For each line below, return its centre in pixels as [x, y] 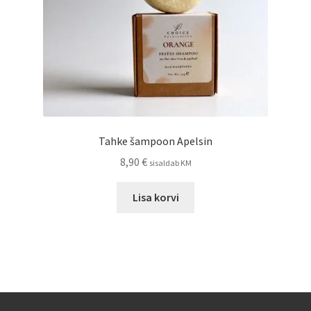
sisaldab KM [170, 163]
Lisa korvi [155, 197]
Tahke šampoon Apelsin [155, 141]
